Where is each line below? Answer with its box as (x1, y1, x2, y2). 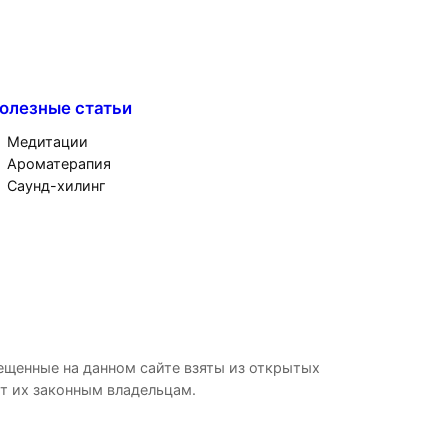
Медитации (7, 133, 88, 151)
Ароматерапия (7, 155, 111, 173)
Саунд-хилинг (7, 177, 106, 195)
